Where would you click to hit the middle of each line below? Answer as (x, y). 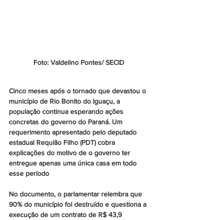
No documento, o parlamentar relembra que (76, 194)
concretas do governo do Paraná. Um (67, 122)
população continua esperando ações (67, 112)
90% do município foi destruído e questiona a (79, 205)
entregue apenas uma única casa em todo (74, 163)
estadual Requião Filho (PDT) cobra (63, 143)
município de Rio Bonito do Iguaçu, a (65, 101)
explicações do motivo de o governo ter (70, 153)
